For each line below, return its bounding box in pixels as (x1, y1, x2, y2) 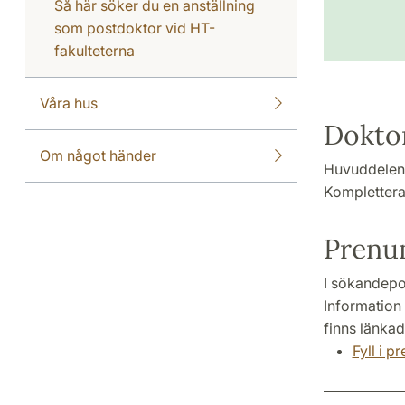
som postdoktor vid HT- (54, 19, 215, 37)
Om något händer (40, 146, 156, 165)
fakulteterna (54, 42, 135, 60)
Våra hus (40, 94, 98, 112)
